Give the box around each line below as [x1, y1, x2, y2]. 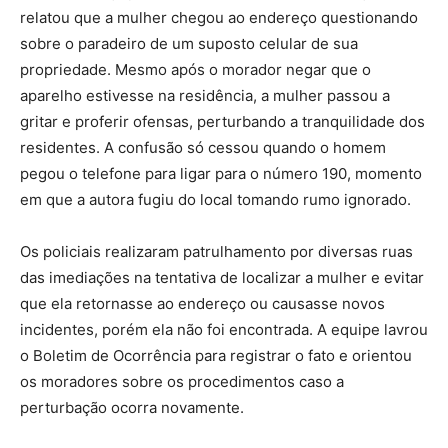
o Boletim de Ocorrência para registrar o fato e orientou [20, 346, 412, 366]
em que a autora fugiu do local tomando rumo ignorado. [20, 190, 411, 210]
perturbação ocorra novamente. [20, 398, 244, 418]
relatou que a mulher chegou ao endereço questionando [20, 8, 418, 28]
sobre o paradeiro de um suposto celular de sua [20, 34, 358, 54]
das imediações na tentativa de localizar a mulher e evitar [20, 268, 424, 288]
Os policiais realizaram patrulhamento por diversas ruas [20, 242, 413, 262]
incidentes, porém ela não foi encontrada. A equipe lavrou [20, 320, 428, 340]
